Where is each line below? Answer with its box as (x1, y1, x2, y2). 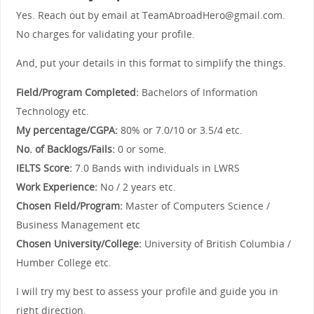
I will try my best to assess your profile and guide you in (15, 285, 278, 299)
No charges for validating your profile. (15, 27, 195, 41)
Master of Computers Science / (125, 198, 270, 212)
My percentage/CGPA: (15, 123, 118, 137)
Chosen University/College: (15, 236, 144, 250)
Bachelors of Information (141, 85, 258, 99)
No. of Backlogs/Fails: (15, 142, 115, 156)
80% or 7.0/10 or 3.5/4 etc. (117, 123, 243, 137)
